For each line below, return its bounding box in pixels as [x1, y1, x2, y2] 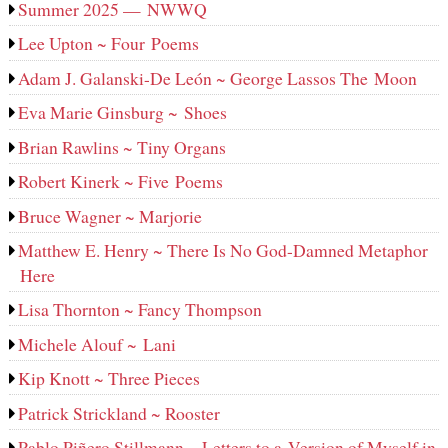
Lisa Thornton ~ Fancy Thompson [18, 297, 263, 322]
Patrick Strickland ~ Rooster [18, 400, 221, 425]
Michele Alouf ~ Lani [18, 331, 177, 356]
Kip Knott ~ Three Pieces [18, 366, 201, 391]
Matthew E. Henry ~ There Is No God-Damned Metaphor [18, 238, 429, 263]
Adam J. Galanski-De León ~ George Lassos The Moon [18, 65, 418, 90]
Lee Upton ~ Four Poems [18, 31, 200, 56]
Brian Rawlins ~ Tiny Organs [18, 134, 227, 159]
